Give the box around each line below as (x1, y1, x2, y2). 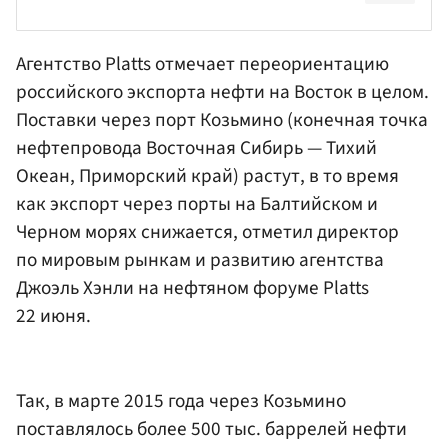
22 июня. (16, 301, 91, 330)
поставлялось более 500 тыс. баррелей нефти (16, 415, 407, 444)
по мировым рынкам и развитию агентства (16, 245, 384, 274)
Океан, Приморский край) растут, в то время (16, 161, 399, 190)
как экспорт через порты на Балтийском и (16, 189, 378, 218)
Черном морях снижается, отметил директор (16, 217, 399, 246)
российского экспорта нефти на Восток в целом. (16, 77, 429, 106)
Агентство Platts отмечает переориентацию (16, 49, 389, 78)
